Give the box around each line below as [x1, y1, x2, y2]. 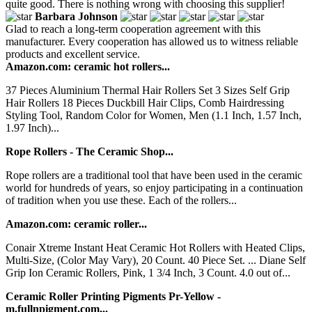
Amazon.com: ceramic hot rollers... [6, 60, 170, 72]
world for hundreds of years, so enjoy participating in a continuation [6, 181, 303, 194]
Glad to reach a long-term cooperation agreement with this [6, 22, 260, 35]
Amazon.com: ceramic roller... [6, 217, 147, 230]
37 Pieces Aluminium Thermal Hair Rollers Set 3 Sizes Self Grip [6, 84, 290, 96]
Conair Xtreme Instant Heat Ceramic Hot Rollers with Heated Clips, [6, 241, 305, 253]
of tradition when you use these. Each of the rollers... [6, 194, 237, 206]
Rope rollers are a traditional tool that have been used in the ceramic [6, 169, 302, 181]
